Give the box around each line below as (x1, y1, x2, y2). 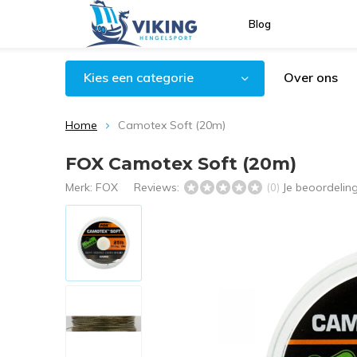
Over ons (284, 69, 338, 85)
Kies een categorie (84, 69, 194, 85)
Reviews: (134, 180, 182, 194)
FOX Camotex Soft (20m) (65, 153, 296, 175)
